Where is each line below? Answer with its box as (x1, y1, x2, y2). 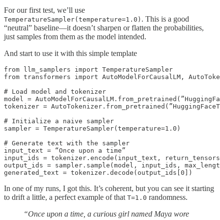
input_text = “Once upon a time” (4, 146, 126, 154)
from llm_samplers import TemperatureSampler (4, 65, 173, 73)
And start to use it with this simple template (4, 49, 137, 57)
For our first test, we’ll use (4, 5, 85, 14)
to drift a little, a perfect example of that (4, 192, 127, 201)
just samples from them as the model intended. (4, 32, 146, 41)
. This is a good (141, 14, 189, 23)
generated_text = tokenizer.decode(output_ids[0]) (4, 168, 192, 176)
